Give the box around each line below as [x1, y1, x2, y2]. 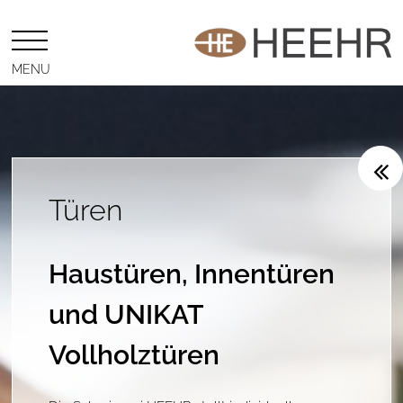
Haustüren [49, 252, 183, 290]
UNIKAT [104, 292, 203, 330]
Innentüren [194, 252, 336, 290]
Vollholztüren [49, 333, 220, 371]
